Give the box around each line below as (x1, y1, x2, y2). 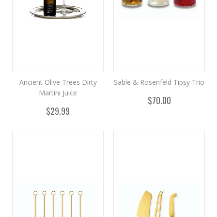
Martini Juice (39, 88, 77, 97)
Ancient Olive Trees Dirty (19, 77, 97, 87)
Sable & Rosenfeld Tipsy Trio (114, 77, 204, 87)
